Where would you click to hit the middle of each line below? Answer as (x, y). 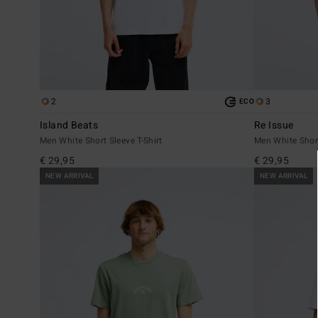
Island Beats (69, 126)
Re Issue (274, 126)
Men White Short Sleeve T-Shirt (101, 141)
